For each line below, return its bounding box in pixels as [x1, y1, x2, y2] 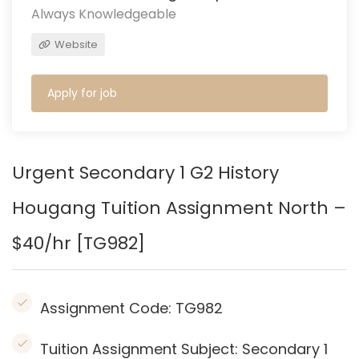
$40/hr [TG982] [12, 231, 145, 256]
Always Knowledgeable [31, 5, 176, 23]
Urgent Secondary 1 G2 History [12, 160, 279, 185]
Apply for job [47, 85, 117, 101]
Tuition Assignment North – [101, 196, 346, 220]
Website [52, 37, 98, 52]
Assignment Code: [40, 298, 175, 318]
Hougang [12, 196, 101, 220]
